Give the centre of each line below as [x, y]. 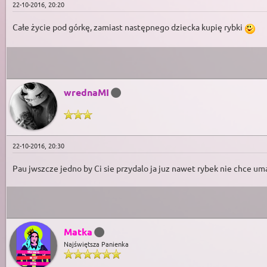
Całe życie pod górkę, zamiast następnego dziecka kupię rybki [128, 27]
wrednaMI [86, 92]
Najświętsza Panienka [96, 243]
